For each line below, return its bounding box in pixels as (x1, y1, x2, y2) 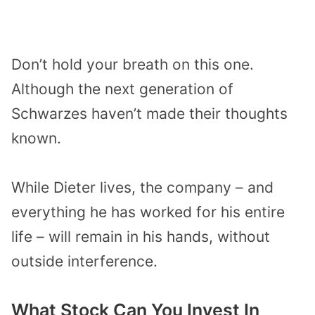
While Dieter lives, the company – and (11, 179, 274, 197)
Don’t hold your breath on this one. (11, 55, 254, 73)
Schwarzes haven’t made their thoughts (11, 104, 288, 122)
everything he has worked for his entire (11, 203, 285, 221)
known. (11, 129, 61, 147)
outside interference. (11, 252, 157, 271)
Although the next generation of (11, 79, 233, 98)
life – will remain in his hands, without (11, 228, 270, 246)
